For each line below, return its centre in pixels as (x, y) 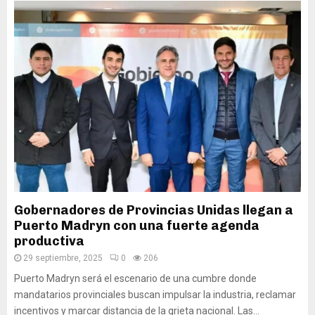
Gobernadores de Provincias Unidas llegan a (154, 210)
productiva (49, 241)
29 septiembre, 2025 (63, 258)
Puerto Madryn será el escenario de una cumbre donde (135, 278)
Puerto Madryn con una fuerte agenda (137, 226)
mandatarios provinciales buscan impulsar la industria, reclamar (155, 295)
